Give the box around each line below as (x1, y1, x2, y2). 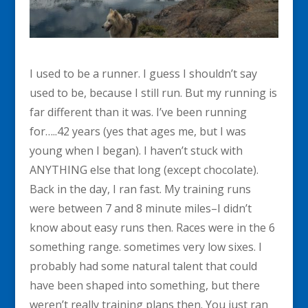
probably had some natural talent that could (29, 258, 257, 274)
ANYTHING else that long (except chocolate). (29, 162, 258, 178)
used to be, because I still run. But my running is (29, 85, 277, 101)
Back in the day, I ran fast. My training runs (29, 181, 251, 197)
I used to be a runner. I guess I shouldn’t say (29, 66, 257, 82)
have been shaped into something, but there (29, 278, 260, 294)
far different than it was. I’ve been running (29, 104, 247, 120)
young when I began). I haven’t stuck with (29, 143, 243, 159)
